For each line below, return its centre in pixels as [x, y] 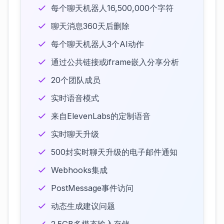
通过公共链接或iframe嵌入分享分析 [115, 62]
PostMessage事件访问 [92, 188]
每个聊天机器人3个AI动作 [97, 44]
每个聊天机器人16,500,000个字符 [112, 8]
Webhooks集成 [79, 170]
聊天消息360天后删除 [90, 26]
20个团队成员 [76, 80]
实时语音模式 [75, 98]
